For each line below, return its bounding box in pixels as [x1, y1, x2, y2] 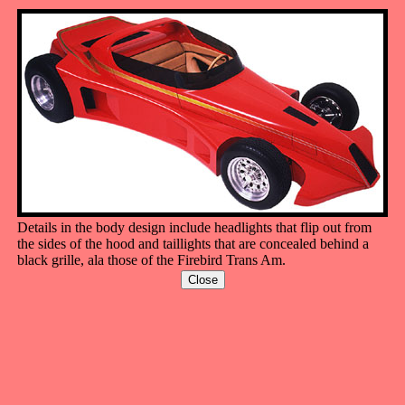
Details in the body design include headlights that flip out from [17, 220, 372, 235]
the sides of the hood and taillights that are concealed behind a [17, 236, 369, 251]
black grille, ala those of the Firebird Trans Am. [17, 252, 286, 268]
